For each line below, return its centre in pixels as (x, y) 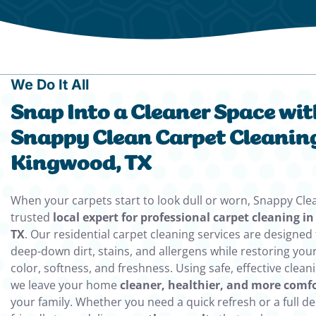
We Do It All (50, 85)
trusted (32, 218)
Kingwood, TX (81, 165)
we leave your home (65, 285)
